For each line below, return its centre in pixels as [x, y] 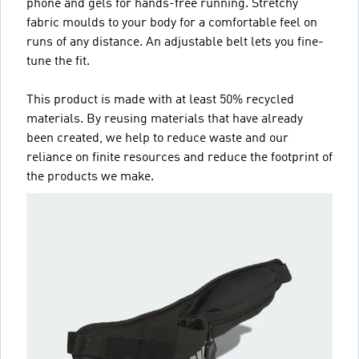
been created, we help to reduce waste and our [157, 139]
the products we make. [90, 177]
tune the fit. [58, 62]
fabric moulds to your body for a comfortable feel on [172, 23]
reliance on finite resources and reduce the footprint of [179, 158]
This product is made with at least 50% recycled [160, 100]
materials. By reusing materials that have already [165, 119]
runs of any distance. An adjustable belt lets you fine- [175, 42]
